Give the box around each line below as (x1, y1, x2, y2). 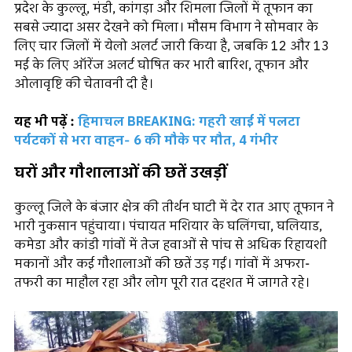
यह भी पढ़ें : (14, 112, 78, 131)
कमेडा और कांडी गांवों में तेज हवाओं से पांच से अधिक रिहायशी (14, 236, 327, 255)
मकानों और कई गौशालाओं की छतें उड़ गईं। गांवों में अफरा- (14, 255, 310, 274)
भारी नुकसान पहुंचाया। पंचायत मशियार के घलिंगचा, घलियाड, (14, 217, 322, 236)
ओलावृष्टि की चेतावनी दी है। (14, 74, 153, 93)
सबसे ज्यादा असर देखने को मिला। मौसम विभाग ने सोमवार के (14, 17, 318, 37)
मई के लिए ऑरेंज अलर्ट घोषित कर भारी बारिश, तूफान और (14, 55, 309, 75)
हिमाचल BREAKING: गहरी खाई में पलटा (78, 112, 300, 131)
